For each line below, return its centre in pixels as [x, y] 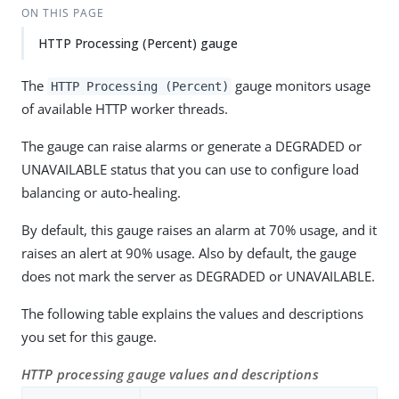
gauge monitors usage [301, 85]
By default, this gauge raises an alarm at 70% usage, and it [199, 230]
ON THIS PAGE [62, 13]
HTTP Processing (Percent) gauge [138, 43]
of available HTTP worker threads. [125, 109]
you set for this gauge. [89, 337]
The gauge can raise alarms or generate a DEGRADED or [191, 146]
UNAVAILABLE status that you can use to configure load [190, 169]
